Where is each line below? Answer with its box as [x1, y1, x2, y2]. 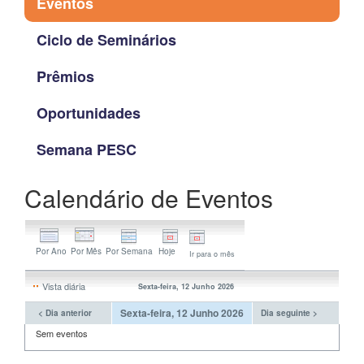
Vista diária [42, 279, 85, 292]
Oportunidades [37, 102, 141, 123]
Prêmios [37, 65, 94, 87]
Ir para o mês [189, 248, 235, 259]
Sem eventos [36, 326, 88, 340]
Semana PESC [37, 138, 136, 160]
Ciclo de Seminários [37, 28, 176, 50]
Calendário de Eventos [24, 180, 273, 215]
